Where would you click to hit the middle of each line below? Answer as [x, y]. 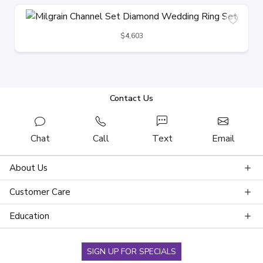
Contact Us [131, 98]
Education [29, 216]
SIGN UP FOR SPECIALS [131, 252]
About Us [28, 168]
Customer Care [40, 192]
